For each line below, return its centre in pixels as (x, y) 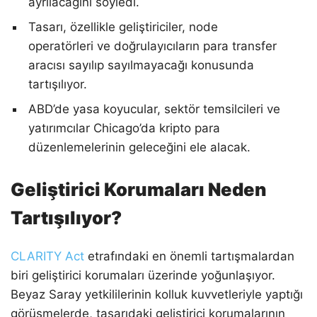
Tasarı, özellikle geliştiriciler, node (123, 27)
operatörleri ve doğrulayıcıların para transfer (152, 46)
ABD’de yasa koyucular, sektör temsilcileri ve (154, 109)
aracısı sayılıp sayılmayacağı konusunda (141, 65)
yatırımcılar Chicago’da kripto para (124, 128)
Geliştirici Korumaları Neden (138, 190)
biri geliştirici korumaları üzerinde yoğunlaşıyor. (143, 276)
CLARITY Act (47, 257)
